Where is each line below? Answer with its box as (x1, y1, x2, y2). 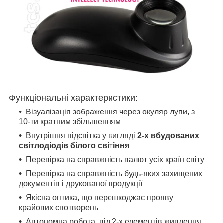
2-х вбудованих (137, 131, 199, 140)
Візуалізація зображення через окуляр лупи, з (26, 108, 195, 116)
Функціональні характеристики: (9, 93, 138, 103)
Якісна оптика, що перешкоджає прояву (26, 193, 173, 202)
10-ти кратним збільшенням (19, 117, 121, 126)
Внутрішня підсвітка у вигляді (26, 131, 137, 140)
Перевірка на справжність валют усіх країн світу (26, 155, 204, 164)
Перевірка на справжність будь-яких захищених (26, 169, 202, 178)
